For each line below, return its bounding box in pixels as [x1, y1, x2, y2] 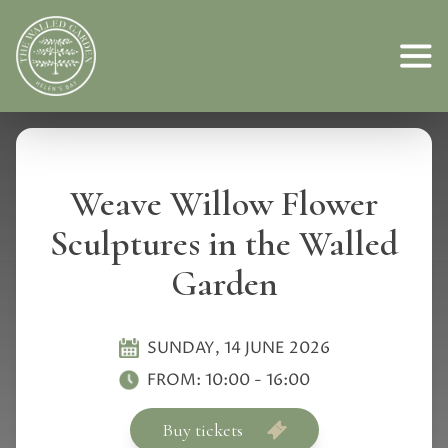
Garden [170, 262, 278, 305]
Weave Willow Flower [70, 182, 378, 225]
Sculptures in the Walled [50, 222, 398, 265]
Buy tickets [161, 419, 243, 441]
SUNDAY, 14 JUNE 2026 [146, 337, 330, 359]
